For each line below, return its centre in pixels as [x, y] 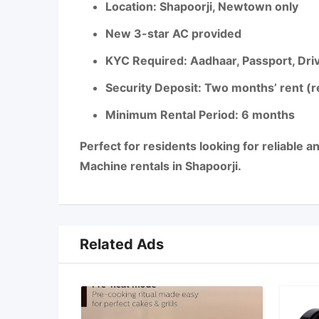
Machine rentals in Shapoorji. [161, 166]
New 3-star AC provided [173, 33]
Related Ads [122, 244]
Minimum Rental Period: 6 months [200, 115]
